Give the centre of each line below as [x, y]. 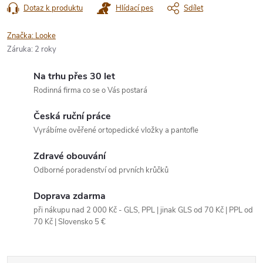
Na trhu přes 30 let [74, 76]
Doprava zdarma [70, 196]
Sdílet [193, 8]
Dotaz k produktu [53, 8]
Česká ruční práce [72, 116]
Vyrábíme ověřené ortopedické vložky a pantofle [116, 130]
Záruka [19, 49]
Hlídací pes [134, 8]
